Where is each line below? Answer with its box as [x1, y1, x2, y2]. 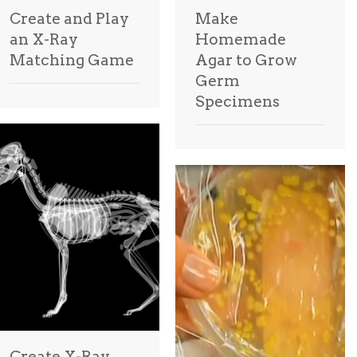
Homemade [195, 30, 286, 49]
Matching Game [10, 51, 134, 69]
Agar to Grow [195, 51, 297, 69]
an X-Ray [10, 30, 78, 49]
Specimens [195, 92, 280, 111]
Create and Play [10, 10, 129, 28]
